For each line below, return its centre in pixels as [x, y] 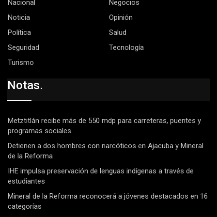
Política [19, 32]
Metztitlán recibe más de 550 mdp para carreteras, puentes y [104, 121]
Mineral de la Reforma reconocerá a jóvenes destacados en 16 [108, 196]
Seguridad [23, 47]
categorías [25, 207]
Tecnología [126, 47]
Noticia [19, 17]
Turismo [21, 62]
